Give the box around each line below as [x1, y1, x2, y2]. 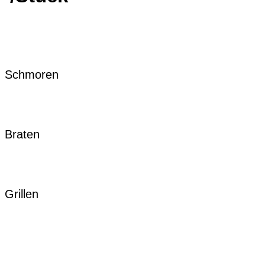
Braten [5, 128, 40, 141]
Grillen [5, 188, 38, 201]
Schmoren [5, 68, 59, 82]
